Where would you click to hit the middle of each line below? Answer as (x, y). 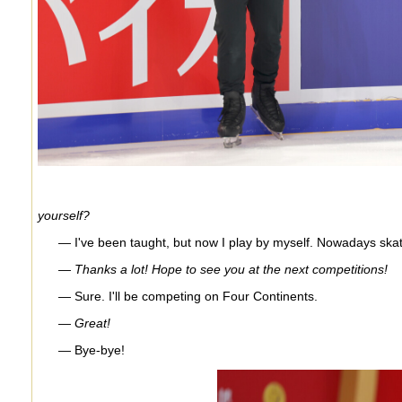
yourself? (63, 215)
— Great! (84, 323)
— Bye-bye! (91, 350)
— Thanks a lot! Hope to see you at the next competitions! (223, 269)
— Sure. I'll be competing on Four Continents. (188, 296)
